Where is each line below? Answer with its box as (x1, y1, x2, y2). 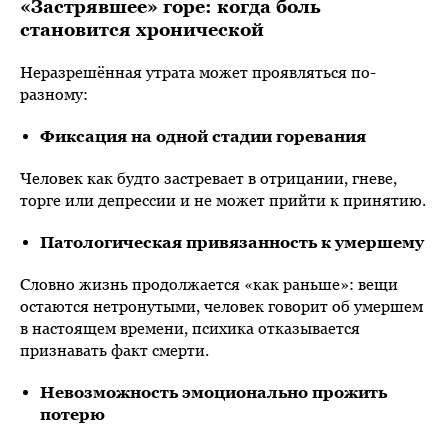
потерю (40, 404, 105, 423)
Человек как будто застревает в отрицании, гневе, (20, 168, 397, 187)
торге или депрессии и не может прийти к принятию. (20, 190, 426, 209)
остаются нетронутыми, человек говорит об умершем (20, 296, 423, 315)
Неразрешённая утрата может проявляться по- (20, 62, 376, 81)
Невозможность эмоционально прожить (40, 382, 387, 401)
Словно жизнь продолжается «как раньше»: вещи (20, 274, 398, 293)
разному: (20, 84, 88, 103)
